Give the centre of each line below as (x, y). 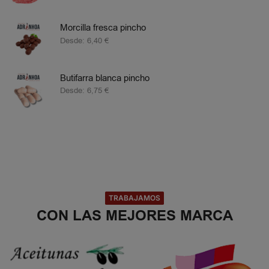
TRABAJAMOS (134, 198)
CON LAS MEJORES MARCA (134, 216)
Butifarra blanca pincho (105, 78)
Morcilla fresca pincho (103, 28)
